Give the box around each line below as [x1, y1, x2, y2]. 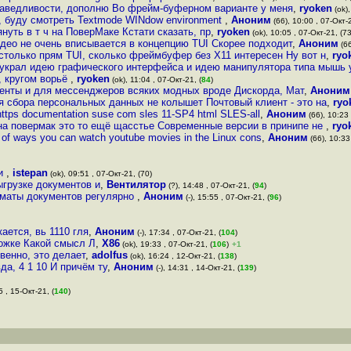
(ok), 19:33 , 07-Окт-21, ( [120, 240, 212, 248]
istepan [13, 167, 48, 179]
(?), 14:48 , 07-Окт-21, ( [166, 181, 255, 190]
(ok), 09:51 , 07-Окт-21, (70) [48, 169, 152, 178]
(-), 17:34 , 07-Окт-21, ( [135, 228, 221, 237]
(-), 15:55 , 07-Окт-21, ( [183, 193, 270, 201]
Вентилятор [107, 179, 166, 190]
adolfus [92, 249, 128, 261]
